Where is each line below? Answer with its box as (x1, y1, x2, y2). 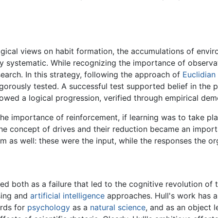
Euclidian (182, 69, 216, 79)
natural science (90, 202, 145, 213)
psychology (27, 202, 70, 213)
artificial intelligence (30, 191, 105, 201)
